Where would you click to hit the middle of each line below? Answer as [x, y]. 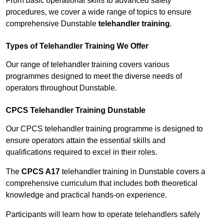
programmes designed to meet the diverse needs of [94, 76]
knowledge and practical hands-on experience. [86, 195]
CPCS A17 [41, 172]
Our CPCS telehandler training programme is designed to [104, 129]
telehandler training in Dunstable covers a [133, 172]
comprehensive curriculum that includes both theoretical [102, 183]
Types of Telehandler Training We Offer [77, 46]
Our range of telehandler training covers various [88, 65]
